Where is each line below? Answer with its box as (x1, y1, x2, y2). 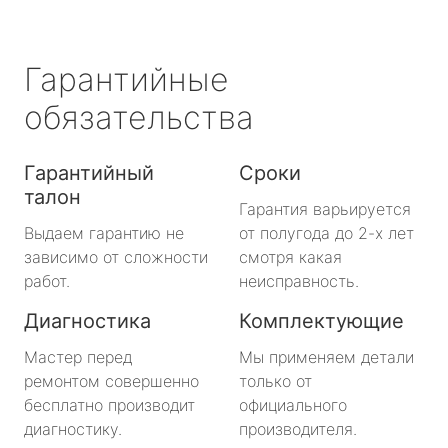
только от (239, 370, 312, 391)
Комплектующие (239, 308, 404, 333)
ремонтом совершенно (24, 370, 199, 391)
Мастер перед (24, 346, 132, 367)
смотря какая (239, 246, 342, 267)
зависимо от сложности (24, 246, 208, 267)
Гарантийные (24, 59, 229, 99)
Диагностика (24, 308, 151, 333)
